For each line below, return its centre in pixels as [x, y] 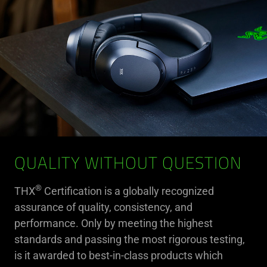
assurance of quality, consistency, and [103, 207]
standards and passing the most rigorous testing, [130, 239]
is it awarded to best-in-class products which [119, 255]
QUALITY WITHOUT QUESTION [128, 164]
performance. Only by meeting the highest [114, 223]
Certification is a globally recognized [128, 191]
